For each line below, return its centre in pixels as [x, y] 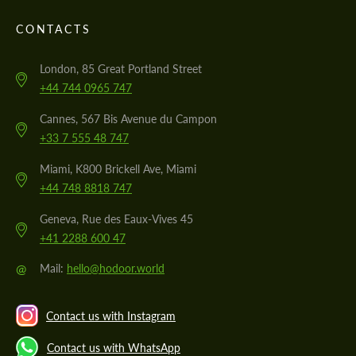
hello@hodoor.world [116, 269]
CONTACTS [54, 29]
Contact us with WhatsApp [114, 347]
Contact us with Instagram [111, 315]
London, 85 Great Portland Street [121, 69]
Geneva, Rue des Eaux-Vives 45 [116, 219]
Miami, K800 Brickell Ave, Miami [118, 169]
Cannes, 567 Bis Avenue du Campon [128, 119]
